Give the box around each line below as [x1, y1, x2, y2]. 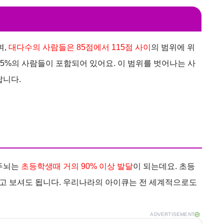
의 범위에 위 [151, 42, 195, 51]
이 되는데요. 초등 [133, 161, 195, 170]
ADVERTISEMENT [150, 211, 194, 217]
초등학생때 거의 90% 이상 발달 [21, 161, 133, 170]
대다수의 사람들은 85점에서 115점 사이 [8, 42, 151, 51]
